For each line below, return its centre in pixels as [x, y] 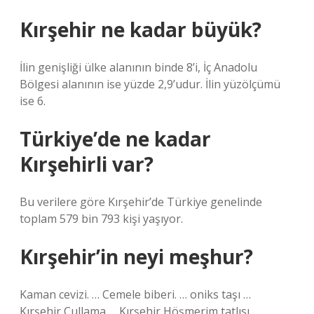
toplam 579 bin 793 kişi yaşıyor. [101, 219]
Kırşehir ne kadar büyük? [141, 29]
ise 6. [33, 101]
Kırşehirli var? [87, 164]
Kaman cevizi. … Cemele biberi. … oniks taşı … [135, 294]
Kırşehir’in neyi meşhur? [136, 257]
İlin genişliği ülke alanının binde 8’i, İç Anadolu [138, 67]
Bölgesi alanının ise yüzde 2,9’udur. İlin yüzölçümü [150, 84]
